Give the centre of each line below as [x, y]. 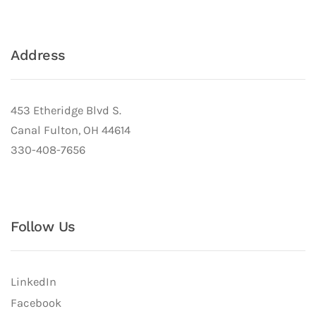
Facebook [36, 303]
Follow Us [43, 227]
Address [38, 55]
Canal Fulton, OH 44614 [71, 130]
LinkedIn [34, 282]
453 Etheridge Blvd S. [66, 111]
